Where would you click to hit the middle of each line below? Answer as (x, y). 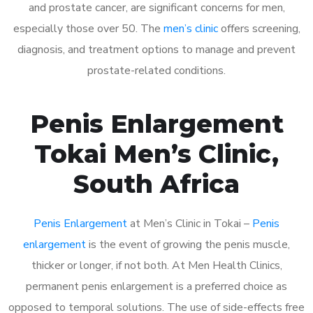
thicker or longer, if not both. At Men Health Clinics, (156, 265)
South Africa (156, 183)
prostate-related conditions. (156, 70)
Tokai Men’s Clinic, (156, 153)
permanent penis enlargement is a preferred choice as (156, 286)
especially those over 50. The (88, 28)
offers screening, (259, 28)
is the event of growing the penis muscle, (188, 244)
